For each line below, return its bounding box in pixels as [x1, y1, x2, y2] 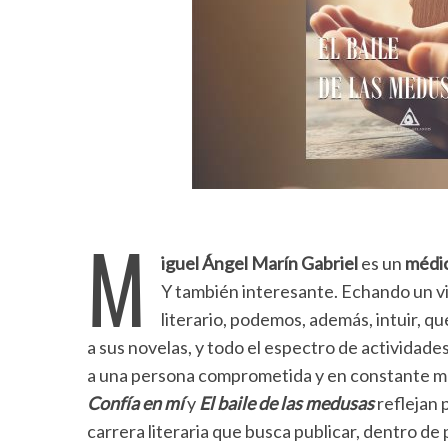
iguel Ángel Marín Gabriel [161, 252, 358, 274]
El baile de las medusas [199, 392, 374, 414]
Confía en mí [87, 392, 184, 414]
